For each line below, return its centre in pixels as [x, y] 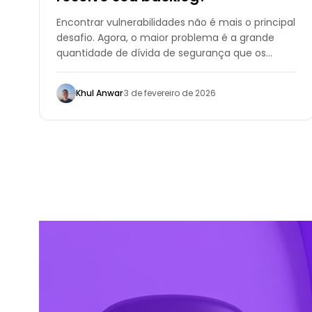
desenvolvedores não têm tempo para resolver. [173, 68]
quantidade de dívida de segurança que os [161, 53]
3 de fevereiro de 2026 [170, 93]
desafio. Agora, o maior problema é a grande [165, 37]
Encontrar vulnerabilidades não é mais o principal [176, 22]
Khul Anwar [99, 93]
